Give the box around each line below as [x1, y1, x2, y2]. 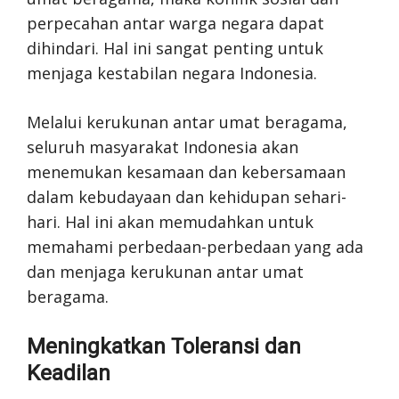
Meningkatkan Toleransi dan [27, 334, 301, 359]
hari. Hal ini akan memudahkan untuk [27, 211, 313, 232]
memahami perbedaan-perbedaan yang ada [27, 236, 363, 257]
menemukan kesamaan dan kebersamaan [27, 161, 346, 183]
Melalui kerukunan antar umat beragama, [27, 111, 347, 133]
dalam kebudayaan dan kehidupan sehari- [27, 186, 346, 208]
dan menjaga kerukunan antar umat [27, 261, 304, 282]
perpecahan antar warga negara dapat [27, 12, 324, 34]
